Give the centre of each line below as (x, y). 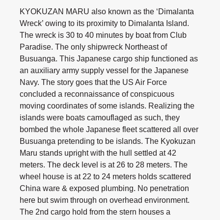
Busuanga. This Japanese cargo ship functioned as (109, 59)
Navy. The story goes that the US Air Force (93, 82)
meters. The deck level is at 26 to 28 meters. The (104, 165)
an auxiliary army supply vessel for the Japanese (104, 71)
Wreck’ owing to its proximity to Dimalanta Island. (104, 24)
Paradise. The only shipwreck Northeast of (93, 47)
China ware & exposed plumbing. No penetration (104, 189)
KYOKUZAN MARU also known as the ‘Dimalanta (107, 12)
